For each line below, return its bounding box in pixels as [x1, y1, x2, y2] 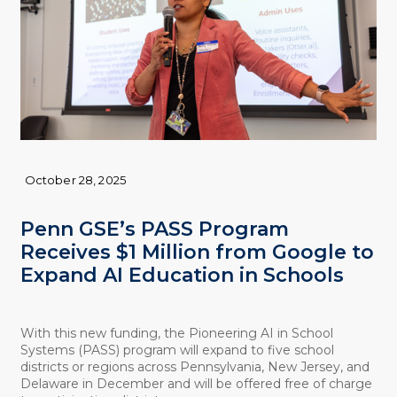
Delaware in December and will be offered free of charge [19, 375, 372, 392]
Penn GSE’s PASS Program [19, 217, 289, 242]
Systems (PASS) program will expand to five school [19, 341, 334, 358]
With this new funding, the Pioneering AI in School [19, 324, 333, 341]
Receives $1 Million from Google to [19, 240, 374, 265]
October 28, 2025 [24, 173, 126, 188]
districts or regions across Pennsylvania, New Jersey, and [19, 358, 370, 375]
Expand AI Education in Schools [19, 263, 344, 288]
